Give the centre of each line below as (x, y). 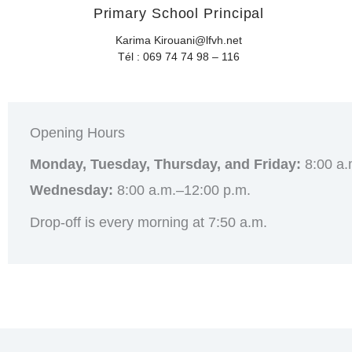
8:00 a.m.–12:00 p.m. (182, 191)
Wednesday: (71, 191)
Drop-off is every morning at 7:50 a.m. (148, 222)
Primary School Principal (179, 13)
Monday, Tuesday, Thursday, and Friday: (165, 165)
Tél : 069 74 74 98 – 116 (179, 56)
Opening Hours (77, 133)
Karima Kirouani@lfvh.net (179, 40)
